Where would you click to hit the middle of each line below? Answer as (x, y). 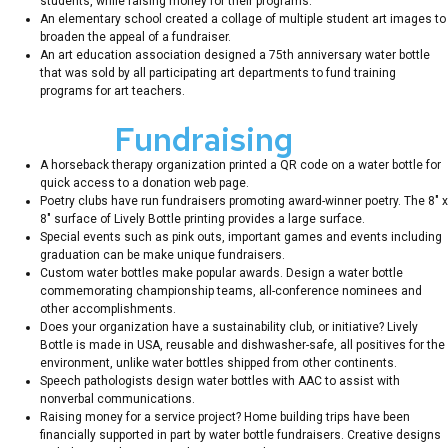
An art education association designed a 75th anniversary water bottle (235, 54)
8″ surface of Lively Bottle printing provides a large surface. (202, 218)
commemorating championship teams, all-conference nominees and (231, 290)
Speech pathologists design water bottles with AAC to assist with (220, 380)
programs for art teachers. (112, 90)
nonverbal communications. (117, 398)
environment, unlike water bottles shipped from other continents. (218, 362)
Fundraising (207, 139)
